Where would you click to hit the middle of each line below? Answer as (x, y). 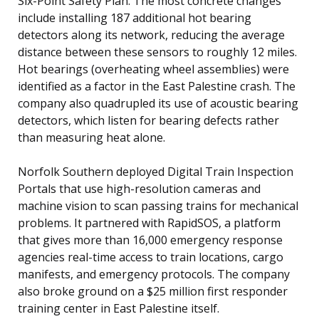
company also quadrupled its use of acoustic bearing (158, 104)
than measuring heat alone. (91, 138)
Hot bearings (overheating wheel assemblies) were (153, 69)
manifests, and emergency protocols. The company (154, 274)
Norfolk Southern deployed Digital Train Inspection (156, 172)
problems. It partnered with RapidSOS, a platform (149, 223)
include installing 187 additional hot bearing (135, 18)
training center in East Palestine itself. (119, 309)
